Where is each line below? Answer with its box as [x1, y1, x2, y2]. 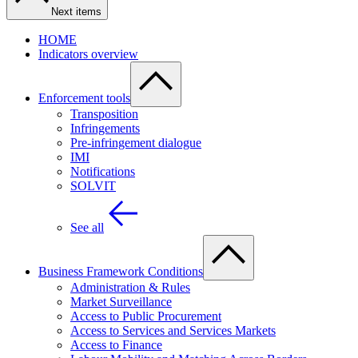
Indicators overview [38, 47, 138, 61]
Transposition [70, 107, 138, 121]
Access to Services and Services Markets [70, 324, 276, 337]
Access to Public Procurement [70, 309, 221, 323]
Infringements [70, 121, 140, 135]
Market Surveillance [70, 295, 172, 308]
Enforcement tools [38, 91, 130, 105]
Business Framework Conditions [38, 265, 203, 278]
